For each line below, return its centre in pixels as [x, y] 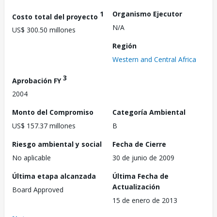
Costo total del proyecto [56, 16]
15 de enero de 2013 [145, 201]
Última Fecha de [140, 176]
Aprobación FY [38, 80]
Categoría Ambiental [149, 112]
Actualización [136, 187]
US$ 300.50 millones [44, 30]
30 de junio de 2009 [143, 158]
